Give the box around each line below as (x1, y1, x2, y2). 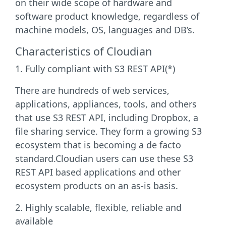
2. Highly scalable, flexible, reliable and (15, 201, 182, 213)
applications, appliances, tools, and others (15, 98, 197, 110)
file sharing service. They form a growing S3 (15, 125, 202, 137)
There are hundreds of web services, (15, 84, 169, 96)
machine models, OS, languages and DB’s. (15, 24, 195, 36)
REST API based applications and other (15, 166, 181, 178)
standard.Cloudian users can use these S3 (15, 152, 193, 164)
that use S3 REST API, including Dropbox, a (15, 111, 198, 124)
